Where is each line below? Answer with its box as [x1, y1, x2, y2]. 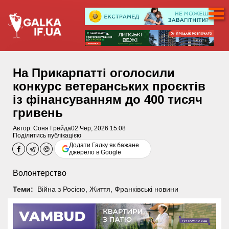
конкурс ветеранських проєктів [13, 79, 205, 94]
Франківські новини [114, 185, 178, 193]
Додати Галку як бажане [69, 142, 140, 149]
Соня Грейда [33, 125, 71, 132]
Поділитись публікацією [13, 132, 81, 140]
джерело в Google [69, 149, 122, 156]
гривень [13, 106, 63, 120]
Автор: [13, 125, 33, 132]
